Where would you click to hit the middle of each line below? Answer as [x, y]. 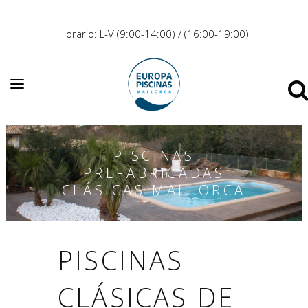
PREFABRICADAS [154, 173]
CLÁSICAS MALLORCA [154, 190]
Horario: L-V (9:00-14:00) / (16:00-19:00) [154, 34]
